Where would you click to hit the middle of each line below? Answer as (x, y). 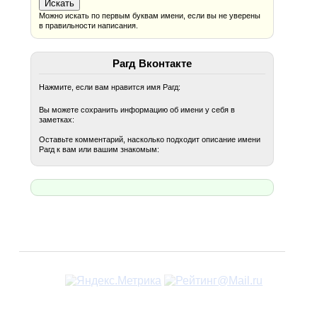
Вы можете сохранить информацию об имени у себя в (137, 110)
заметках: (57, 120)
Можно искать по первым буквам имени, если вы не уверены (150, 15)
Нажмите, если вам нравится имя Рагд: (110, 87)
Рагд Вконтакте (152, 64)
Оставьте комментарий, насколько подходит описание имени (150, 140)
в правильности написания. (89, 25)
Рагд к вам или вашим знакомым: (99, 150)
